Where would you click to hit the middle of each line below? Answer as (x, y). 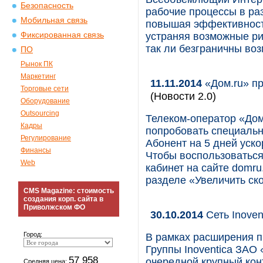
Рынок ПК (37, 64)
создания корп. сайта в (63, 199)
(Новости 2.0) (183, 96)
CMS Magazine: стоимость (69, 191)
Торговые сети (45, 89)
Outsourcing (40, 113)
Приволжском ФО (54, 207)
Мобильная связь (54, 20)
